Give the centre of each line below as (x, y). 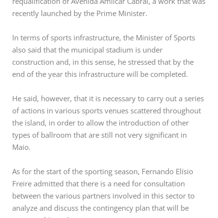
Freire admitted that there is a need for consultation (99, 184)
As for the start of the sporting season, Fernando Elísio (103, 172)
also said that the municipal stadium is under (87, 50)
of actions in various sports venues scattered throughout (107, 111)
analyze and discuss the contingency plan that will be (100, 208)
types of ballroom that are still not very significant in (100, 135)
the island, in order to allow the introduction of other (100, 123)
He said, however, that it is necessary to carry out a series (108, 99)
